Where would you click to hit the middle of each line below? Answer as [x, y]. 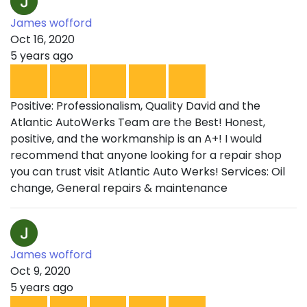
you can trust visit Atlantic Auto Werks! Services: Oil [148, 172]
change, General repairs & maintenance [119, 188]
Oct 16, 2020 [42, 39]
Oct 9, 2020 [40, 271]
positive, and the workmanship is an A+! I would [136, 139]
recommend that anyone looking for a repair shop [146, 156]
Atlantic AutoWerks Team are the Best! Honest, [138, 123]
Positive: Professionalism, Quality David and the [135, 106]
